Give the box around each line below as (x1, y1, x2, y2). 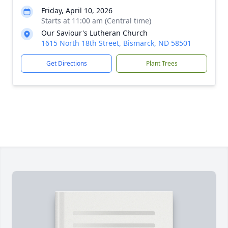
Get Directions (46, 59, 87, 68)
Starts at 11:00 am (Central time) (41, 16, 151, 25)
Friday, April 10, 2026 (41, 6, 112, 15)
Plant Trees (146, 59, 178, 68)
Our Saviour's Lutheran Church (41, 28, 148, 38)
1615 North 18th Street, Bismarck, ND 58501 (41, 38, 191, 48)
